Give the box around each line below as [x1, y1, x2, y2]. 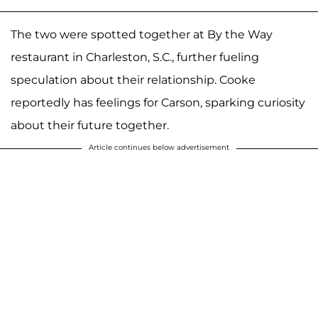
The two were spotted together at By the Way [11, 28, 273, 42]
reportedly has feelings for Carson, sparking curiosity [11, 96, 305, 110]
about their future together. [11, 119, 169, 133]
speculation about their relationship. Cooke [11, 73, 256, 87]
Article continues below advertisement [89, 143, 229, 153]
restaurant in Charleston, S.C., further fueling [11, 50, 259, 65]
